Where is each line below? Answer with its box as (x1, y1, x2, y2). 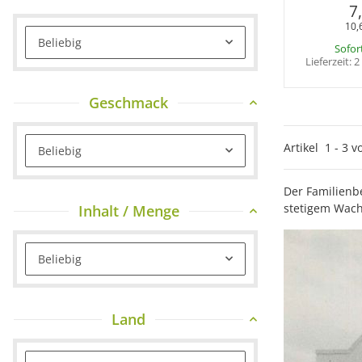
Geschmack (89, 92, 168, 112)
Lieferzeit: (305, 54, 354, 69)
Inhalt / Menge (78, 200, 179, 221)
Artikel (284, 140, 325, 156)
